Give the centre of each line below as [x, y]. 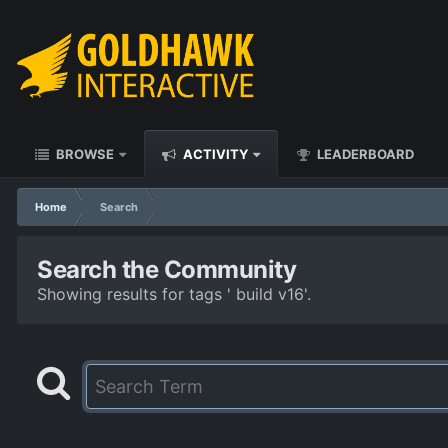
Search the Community [167, 269]
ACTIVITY [214, 154]
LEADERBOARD [364, 154]
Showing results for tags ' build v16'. [174, 294]
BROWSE [83, 154]
